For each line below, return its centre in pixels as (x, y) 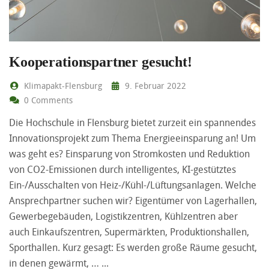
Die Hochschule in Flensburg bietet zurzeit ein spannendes (132, 123)
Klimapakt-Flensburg (62, 86)
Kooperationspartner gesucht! (101, 62)
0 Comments (47, 100)
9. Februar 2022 (154, 86)
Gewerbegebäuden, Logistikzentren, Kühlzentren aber (123, 216)
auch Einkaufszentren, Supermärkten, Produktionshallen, (129, 232)
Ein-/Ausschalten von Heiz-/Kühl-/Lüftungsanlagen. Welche (133, 185)
